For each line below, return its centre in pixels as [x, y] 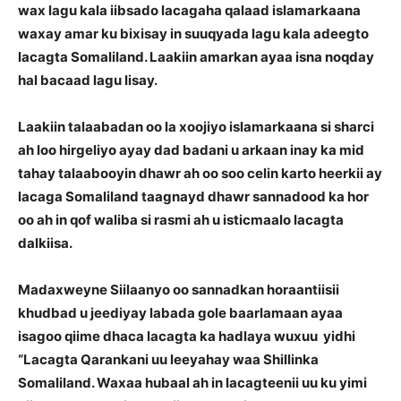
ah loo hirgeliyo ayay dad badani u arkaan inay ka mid [191, 150]
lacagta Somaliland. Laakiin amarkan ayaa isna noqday [196, 57]
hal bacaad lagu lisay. [88, 80]
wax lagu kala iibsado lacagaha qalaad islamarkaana [189, 10]
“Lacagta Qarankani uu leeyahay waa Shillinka [168, 359]
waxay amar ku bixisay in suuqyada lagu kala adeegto [193, 34]
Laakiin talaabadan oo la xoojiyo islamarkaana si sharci [196, 127]
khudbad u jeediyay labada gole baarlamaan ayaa [180, 313]
